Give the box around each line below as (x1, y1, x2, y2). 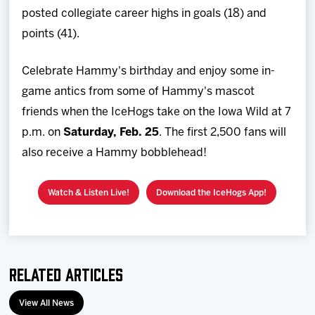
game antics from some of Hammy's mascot (22, 86, 255, 97)
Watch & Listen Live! (48, 188, 130, 197)
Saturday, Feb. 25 (63, 127, 160, 138)
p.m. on (22, 127, 64, 138)
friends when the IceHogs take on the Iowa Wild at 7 (22, 106, 292, 117)
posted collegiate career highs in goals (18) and (22, 8, 267, 19)
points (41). (22, 28, 80, 39)
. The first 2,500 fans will (159, 127, 287, 138)
